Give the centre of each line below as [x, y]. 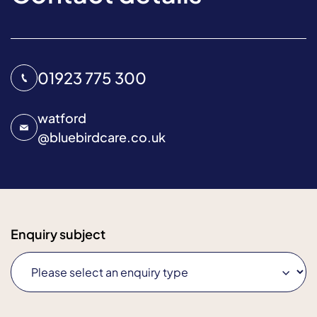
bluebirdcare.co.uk [108, 137]
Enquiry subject [58, 234]
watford [62, 118]
